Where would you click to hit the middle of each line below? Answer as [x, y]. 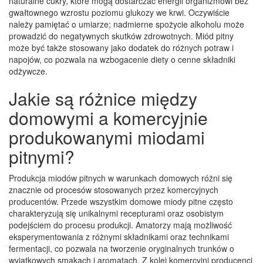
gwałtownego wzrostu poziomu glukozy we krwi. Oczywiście [119, 12]
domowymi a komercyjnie [108, 117]
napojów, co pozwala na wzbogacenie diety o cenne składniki [122, 59]
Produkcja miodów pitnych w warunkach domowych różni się [121, 178]
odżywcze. [28, 71]
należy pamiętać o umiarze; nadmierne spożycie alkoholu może [127, 24]
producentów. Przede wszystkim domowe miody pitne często [121, 201]
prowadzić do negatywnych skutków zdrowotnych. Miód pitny [121, 36]
